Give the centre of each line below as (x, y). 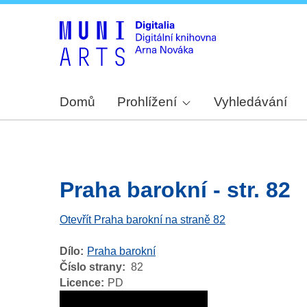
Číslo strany (91, 267)
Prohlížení (147, 102)
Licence (80, 283)
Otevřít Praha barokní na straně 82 (143, 220)
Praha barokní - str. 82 (175, 190)
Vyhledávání (251, 102)
